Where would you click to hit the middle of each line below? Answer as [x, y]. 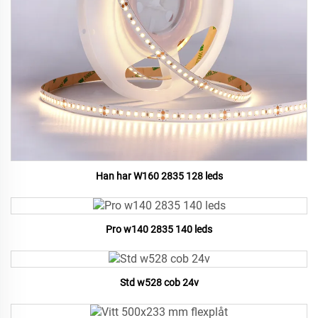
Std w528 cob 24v [159, 283]
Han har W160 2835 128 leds [159, 176]
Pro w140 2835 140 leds [159, 230]
